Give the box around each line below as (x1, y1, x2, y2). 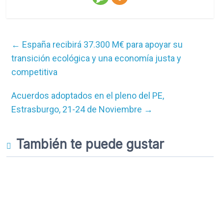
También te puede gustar (16, 137, 165, 152)
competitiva (11, 67, 58, 77)
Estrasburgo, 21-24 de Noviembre (11, 104, 144, 114)
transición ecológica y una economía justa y (11, 53, 182, 63)
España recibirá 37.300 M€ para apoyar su (20, 39, 183, 50)
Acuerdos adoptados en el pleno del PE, (11, 90, 165, 101)
